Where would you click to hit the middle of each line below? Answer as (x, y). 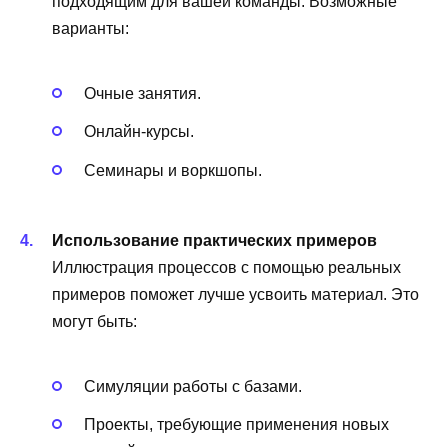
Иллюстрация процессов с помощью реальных (226, 267)
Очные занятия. (142, 94)
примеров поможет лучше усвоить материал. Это (235, 294)
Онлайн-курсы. (139, 132)
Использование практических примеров (214, 240)
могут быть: (94, 321)
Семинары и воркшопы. (173, 170)
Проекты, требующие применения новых (236, 425)
